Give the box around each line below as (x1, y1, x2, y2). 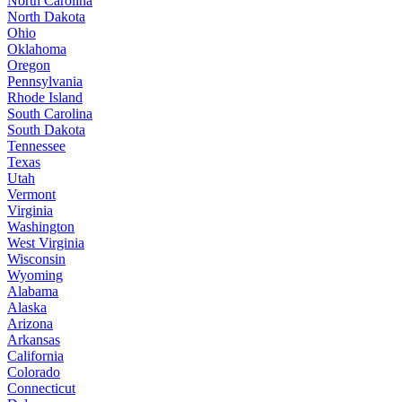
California (7, 348, 64, 364)
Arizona (7, 316, 53, 332)
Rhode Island (7, 90, 83, 106)
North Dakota (7, 9, 85, 25)
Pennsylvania (7, 74, 83, 90)
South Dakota (7, 122, 85, 138)
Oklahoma (7, 41, 66, 57)
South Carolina (7, 106, 92, 122)
